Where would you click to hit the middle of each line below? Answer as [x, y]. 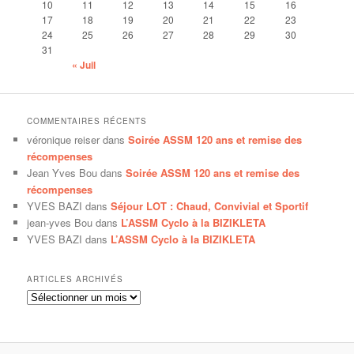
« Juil [84, 64]
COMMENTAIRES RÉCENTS [87, 121]
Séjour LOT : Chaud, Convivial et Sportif [210, 206]
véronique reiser [64, 140]
